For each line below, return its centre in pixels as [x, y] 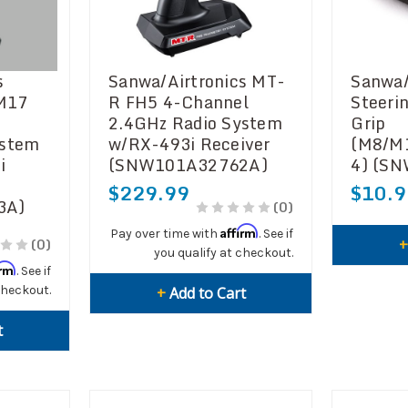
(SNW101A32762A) [188, 164]
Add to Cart [207, 293]
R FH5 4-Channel [178, 102]
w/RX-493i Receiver [189, 143]
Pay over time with [166, 233]
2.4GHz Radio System [195, 122]
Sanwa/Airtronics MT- [197, 81]
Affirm [240, 230]
